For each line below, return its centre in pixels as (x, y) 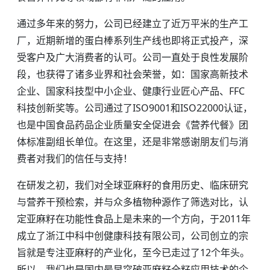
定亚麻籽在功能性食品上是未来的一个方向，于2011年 (134, 219)
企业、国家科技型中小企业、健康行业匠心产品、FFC (131, 91)
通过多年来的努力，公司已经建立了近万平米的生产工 (133, 24)
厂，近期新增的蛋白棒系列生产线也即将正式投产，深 (133, 40)
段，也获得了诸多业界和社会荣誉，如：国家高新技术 (133, 74)
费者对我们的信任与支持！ (75, 159)
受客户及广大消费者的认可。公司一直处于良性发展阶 (133, 57)
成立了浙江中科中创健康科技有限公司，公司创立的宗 (133, 236)
